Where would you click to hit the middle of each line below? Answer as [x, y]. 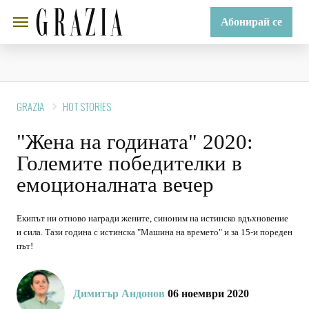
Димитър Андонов [119, 293]
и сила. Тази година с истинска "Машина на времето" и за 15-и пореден [154, 232]
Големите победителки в [129, 163]
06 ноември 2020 [207, 293]
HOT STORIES [87, 106]
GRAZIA [30, 106]
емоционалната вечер [115, 185]
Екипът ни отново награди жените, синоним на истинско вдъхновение [152, 218]
